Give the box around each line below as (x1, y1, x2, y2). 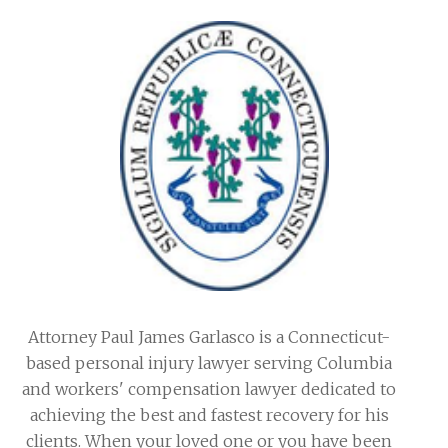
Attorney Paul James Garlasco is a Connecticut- (28, 326, 390, 347)
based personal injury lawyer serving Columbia (26, 352, 392, 373)
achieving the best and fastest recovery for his (29, 404, 389, 425)
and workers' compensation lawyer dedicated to (22, 378, 396, 399)
